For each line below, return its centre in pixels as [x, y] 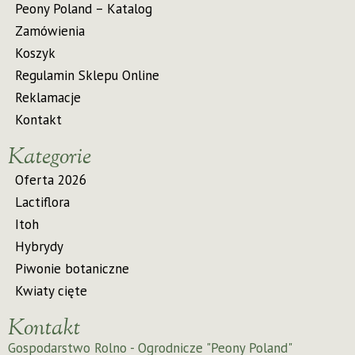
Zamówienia [50, 31]
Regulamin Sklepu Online [87, 75]
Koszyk [35, 53]
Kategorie [50, 157]
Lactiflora [42, 202]
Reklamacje [48, 97]
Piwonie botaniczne [72, 268]
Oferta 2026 [51, 179]
